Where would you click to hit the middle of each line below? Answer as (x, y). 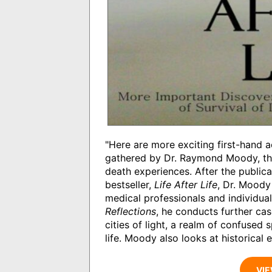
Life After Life (186, 185)
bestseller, (130, 185)
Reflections (131, 212)
